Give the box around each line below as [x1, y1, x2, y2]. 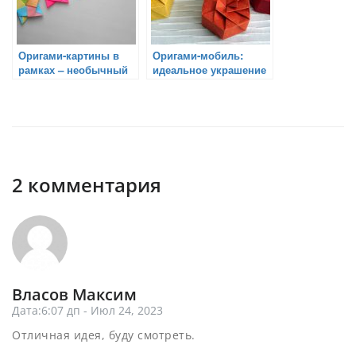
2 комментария [12, 171, 161, 198]
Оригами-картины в [18, 47, 119, 63]
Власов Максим [12, 283, 137, 305]
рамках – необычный [18, 61, 128, 77]
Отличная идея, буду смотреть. [12, 327, 195, 342]
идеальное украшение [153, 61, 266, 77]
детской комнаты [153, 75, 242, 91]
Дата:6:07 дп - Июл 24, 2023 [12, 302, 163, 318]
